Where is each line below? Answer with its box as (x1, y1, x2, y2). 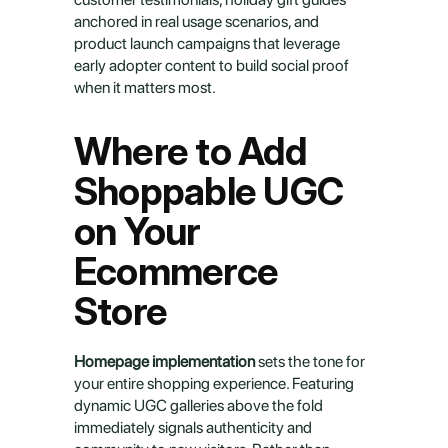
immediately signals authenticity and (74, 418, 312, 437)
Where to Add (74, 128, 306, 174)
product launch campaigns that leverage (74, 34, 340, 53)
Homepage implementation (74, 352, 255, 371)
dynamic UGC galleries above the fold (74, 396, 323, 415)
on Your (74, 208, 200, 254)
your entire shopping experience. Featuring (74, 374, 354, 393)
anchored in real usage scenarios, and (74, 12, 319, 31)
